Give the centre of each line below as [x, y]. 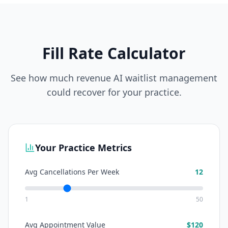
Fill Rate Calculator [114, 53]
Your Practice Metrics [83, 148]
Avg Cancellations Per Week [72, 172]
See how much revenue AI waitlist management [114, 78]
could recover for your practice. [114, 92]
